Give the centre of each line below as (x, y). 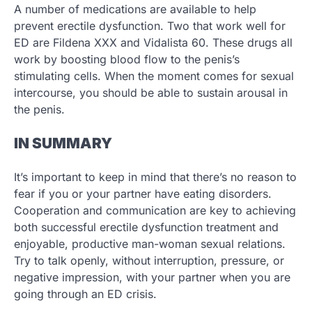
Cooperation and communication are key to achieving (155, 211)
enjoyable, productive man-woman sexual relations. (150, 244)
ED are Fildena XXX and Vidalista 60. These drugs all (153, 43)
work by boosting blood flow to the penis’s (127, 60)
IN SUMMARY (63, 143)
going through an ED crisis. (85, 294)
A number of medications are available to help (135, 9)
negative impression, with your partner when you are (152, 278)
